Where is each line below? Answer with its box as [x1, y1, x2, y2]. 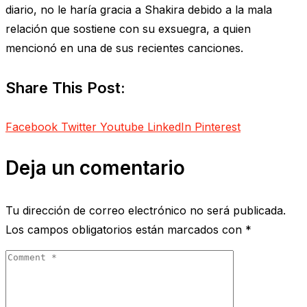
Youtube [100, 119, 144, 134]
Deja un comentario [5, 156, 185, 180]
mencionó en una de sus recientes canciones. [5, 41, 243, 56]
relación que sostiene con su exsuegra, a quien [5, 22, 251, 36]
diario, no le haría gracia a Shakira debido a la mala [5, 3, 272, 17]
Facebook [5, 119, 58, 134]
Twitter [61, 119, 97, 134]
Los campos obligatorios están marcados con [5, 222, 245, 236]
